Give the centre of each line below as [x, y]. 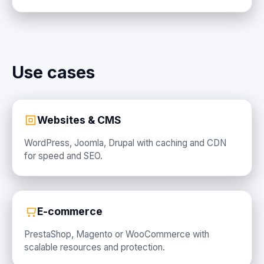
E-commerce [70, 211]
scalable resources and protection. [95, 247]
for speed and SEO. [63, 156]
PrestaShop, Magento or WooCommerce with [117, 235]
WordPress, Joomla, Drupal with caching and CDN [125, 143]
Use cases [53, 72]
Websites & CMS [79, 120]
